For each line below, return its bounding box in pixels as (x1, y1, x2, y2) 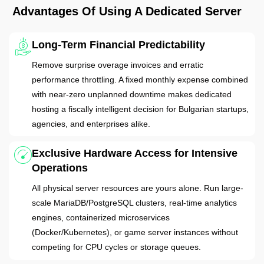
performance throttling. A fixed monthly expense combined (31, 74, 248, 84)
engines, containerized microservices (31, 213, 170, 223)
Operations (31, 162, 88, 174)
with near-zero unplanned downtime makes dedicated (31, 89, 232, 99)
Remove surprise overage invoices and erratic (31, 60, 203, 70)
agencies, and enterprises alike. (31, 118, 150, 128)
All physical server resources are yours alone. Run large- (31, 183, 243, 193)
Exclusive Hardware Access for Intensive (31, 147, 237, 160)
